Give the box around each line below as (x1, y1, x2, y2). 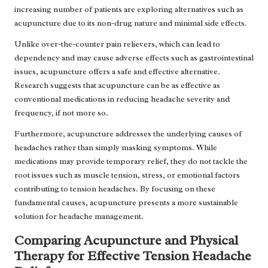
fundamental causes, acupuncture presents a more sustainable (14, 197, 238, 208)
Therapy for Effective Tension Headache (14, 246, 251, 264)
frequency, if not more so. (14, 107, 108, 118)
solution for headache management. (14, 211, 144, 221)
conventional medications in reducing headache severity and (14, 93, 230, 104)
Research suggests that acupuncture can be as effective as (14, 80, 220, 90)
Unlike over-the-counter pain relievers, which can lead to (14, 38, 220, 49)
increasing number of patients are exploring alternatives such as (14, 4, 243, 14)
